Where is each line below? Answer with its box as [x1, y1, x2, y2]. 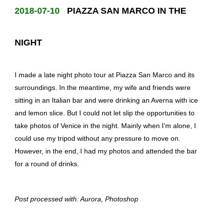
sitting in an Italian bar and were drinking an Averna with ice [15, 96, 198, 104]
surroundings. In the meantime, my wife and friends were [15, 83, 191, 91]
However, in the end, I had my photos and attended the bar [15, 147, 197, 155]
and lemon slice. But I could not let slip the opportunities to [15, 109, 195, 117]
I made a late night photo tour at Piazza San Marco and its [15, 70, 195, 79]
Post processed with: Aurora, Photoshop [15, 195, 138, 203]
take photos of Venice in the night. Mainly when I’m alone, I [15, 121, 196, 130]
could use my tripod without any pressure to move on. [15, 134, 180, 142]
